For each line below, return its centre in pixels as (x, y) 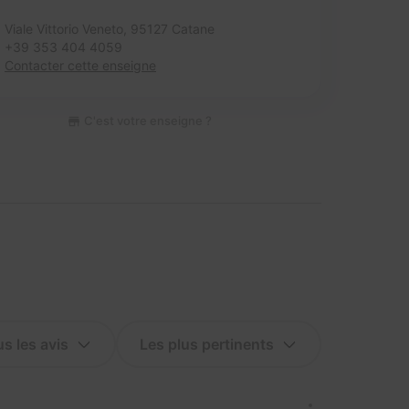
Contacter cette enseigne (80, 65)
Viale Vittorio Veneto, (68, 29)
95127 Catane (173, 29)
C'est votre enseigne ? (146, 121)
